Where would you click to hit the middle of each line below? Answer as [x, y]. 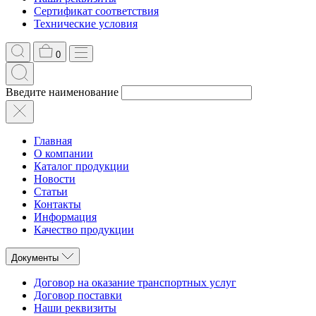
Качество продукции [84, 230]
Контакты [57, 204]
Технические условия [86, 24]
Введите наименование [62, 92]
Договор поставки [78, 295]
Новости [55, 179]
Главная [53, 141]
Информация [65, 217]
